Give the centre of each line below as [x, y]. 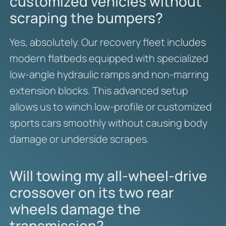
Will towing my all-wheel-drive [108, 175]
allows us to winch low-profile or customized [110, 106]
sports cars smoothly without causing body [108, 123]
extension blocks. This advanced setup [99, 90]
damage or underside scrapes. [79, 139]
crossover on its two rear [91, 192]
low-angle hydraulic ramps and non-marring [109, 74]
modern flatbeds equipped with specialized [109, 58]
